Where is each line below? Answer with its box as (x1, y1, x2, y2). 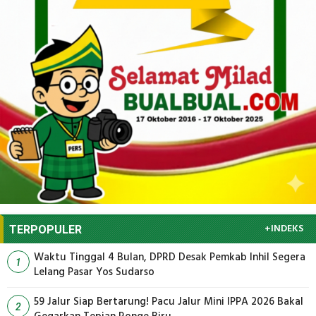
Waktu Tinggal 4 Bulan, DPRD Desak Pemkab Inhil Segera (34, 248, 305, 266)
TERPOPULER (9, 222, 82, 236)
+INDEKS (265, 220, 303, 237)
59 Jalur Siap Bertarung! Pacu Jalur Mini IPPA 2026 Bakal (34, 293, 303, 310)
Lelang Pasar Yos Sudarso (34, 263, 154, 281)
